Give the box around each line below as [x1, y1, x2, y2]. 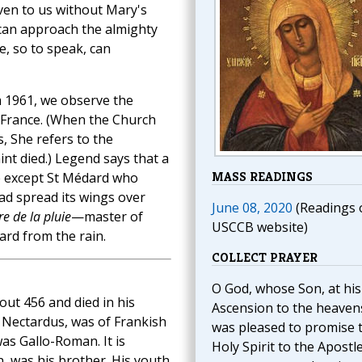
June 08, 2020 [211, 199, 293, 217]
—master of [70, 208, 143, 225]
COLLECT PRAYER [211, 249, 318, 266]
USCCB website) [211, 218, 308, 236]
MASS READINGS [211, 168, 313, 185]
